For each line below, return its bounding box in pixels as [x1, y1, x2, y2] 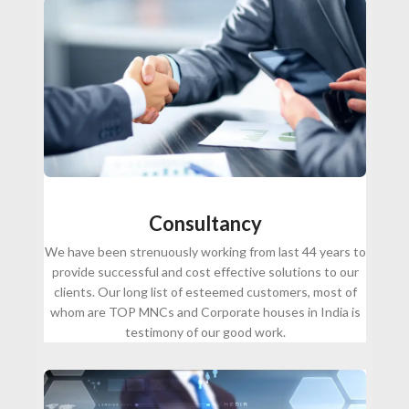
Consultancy [148, 211, 262, 236]
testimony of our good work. [124, 324, 286, 341]
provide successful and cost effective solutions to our [51, 264, 359, 280]
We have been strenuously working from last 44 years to [44, 244, 366, 260]
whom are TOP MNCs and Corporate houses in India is [49, 304, 361, 320]
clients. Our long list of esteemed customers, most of [53, 284, 357, 300]
